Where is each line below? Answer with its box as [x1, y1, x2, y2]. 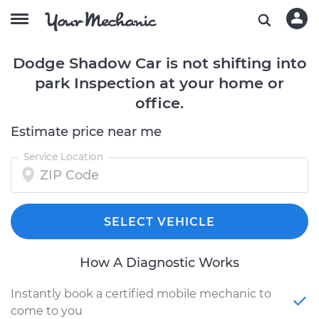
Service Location [23, 150, 104, 163]
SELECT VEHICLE [104, 215, 215, 229]
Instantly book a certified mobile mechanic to [11, 287, 271, 300]
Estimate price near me [11, 124, 162, 140]
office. [135, 94, 184, 112]
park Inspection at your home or [35, 74, 284, 92]
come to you [11, 304, 83, 318]
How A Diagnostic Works [80, 255, 239, 271]
